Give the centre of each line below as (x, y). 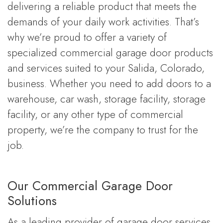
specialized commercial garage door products (110, 53)
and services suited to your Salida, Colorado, (106, 68)
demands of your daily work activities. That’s (103, 22)
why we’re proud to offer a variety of (87, 37)
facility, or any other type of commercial (95, 114)
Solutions (32, 201)
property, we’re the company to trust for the (103, 130)
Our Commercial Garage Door (90, 186)
